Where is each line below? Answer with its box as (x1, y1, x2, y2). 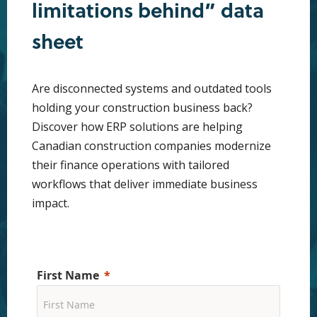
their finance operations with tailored (32, 157, 229, 173)
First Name (37, 267, 99, 283)
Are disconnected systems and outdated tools (32, 81, 272, 96)
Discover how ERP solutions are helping (32, 119, 243, 134)
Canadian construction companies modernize (32, 138, 271, 154)
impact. (32, 195, 69, 211)
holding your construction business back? (32, 100, 253, 115)
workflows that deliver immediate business (32, 176, 258, 192)
